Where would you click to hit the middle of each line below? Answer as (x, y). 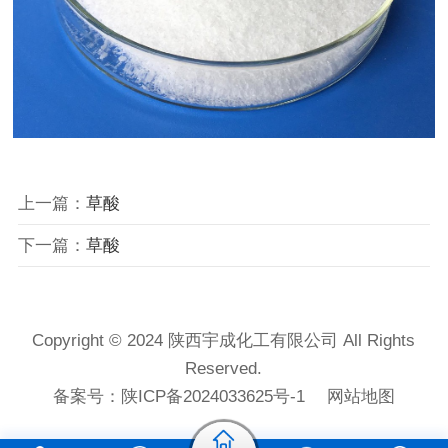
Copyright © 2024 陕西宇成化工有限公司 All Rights (224, 341)
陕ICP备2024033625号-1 (212, 397)
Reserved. (224, 369)
